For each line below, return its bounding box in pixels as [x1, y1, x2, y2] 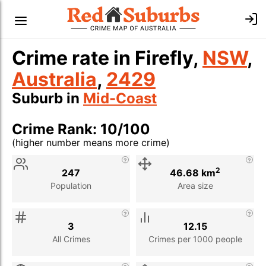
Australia [12, 68, 97, 91]
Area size [177, 180, 213, 191]
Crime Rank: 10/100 [12, 121, 150, 138]
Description [63, 150, 117, 161]
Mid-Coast [83, 90, 157, 107]
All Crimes [52, 233, 90, 244]
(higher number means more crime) [12, 137, 170, 148]
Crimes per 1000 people [148, 233, 242, 244]
